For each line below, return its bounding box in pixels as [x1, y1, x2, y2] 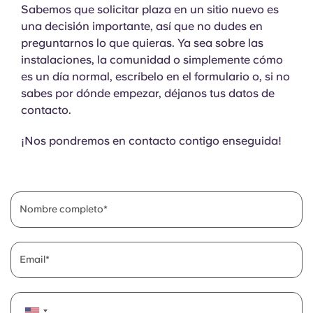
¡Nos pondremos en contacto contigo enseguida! [21, 134, 282, 147]
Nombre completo [20, 203, 103, 214]
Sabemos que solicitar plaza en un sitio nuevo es [21, 3, 279, 16]
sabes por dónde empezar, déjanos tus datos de [21, 87, 275, 100]
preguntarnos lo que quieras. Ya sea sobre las [21, 36, 263, 50]
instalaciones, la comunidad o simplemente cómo [21, 53, 283, 66]
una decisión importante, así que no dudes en [21, 20, 263, 33]
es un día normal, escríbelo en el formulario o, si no [21, 70, 290, 83]
